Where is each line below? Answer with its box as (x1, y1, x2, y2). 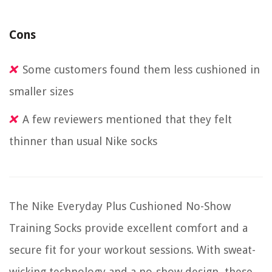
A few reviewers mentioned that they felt (22, 113, 232, 126)
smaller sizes (9, 85, 73, 98)
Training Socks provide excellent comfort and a (9, 222, 248, 235)
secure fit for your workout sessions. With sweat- (9, 243, 256, 257)
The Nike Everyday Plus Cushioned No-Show (9, 200, 231, 213)
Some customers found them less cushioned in (22, 63, 260, 76)
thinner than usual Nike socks (9, 135, 157, 148)
